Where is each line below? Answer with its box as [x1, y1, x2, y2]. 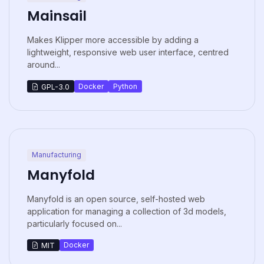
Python [113, 81, 137, 91]
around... [27, 60, 60, 70]
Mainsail [27, 6, 87, 26]
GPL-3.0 [41, 82, 70, 91]
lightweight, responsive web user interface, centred [27, 47, 229, 58]
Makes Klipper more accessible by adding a [27, 35, 199, 45]
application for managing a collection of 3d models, [27, 206, 226, 216]
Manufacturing [31, 150, 81, 160]
